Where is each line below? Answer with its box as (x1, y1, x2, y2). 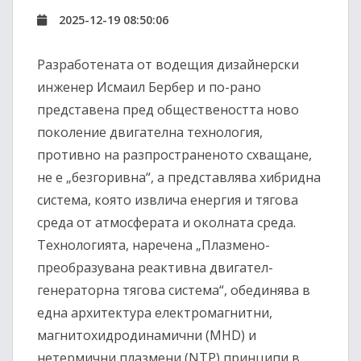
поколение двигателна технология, (37, 123, 263, 142)
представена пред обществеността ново (37, 101, 299, 119)
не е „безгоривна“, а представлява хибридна (37, 168, 321, 187)
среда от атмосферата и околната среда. (37, 214, 296, 232)
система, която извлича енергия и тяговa (37, 191, 298, 210)
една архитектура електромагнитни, (37, 304, 272, 322)
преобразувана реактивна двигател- (37, 259, 273, 277)
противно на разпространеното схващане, (37, 146, 312, 164)
